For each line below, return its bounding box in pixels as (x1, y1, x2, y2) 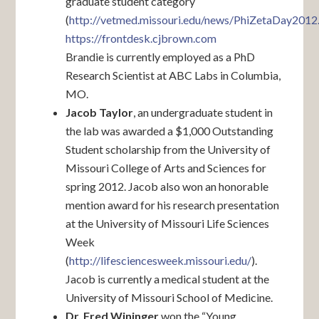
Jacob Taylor (66, 105, 134, 119)
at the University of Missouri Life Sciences (66, 216, 270, 230)
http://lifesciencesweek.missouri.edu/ (69, 253, 252, 267)
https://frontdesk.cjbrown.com (66, 31, 217, 45)
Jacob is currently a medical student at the (66, 272, 270, 286)
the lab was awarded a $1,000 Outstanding (66, 124, 274, 137)
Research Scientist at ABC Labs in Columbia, (66, 68, 281, 82)
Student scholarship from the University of (66, 142, 271, 156)
